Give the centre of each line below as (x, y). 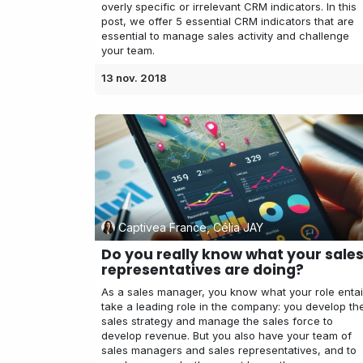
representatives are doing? (203, 270)
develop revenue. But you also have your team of (226, 336)
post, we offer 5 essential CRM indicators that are (228, 21)
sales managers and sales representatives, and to (229, 350)
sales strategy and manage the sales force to (217, 321)
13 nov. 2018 (134, 77)
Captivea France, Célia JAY (190, 227)
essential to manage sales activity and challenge (225, 35)
